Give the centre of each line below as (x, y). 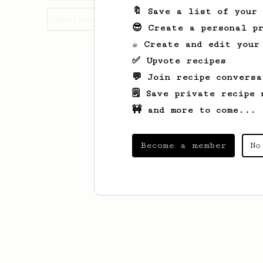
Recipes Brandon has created (133, 19)
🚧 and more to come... (194, 110)
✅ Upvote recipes (179, 61)
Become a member (183, 145)
